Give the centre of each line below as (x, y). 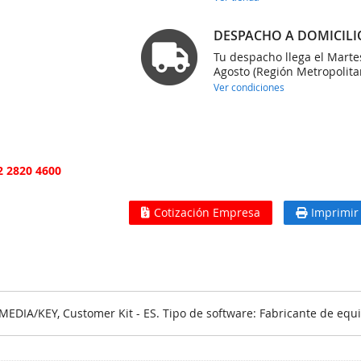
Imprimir (335, 212)
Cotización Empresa (207, 212)
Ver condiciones (249, 87)
